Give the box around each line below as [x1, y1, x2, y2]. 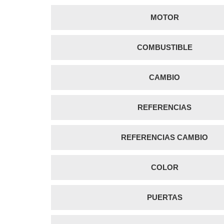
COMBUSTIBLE [136, 42, 192, 51]
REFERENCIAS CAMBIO [121, 132, 208, 141]
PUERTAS [146, 192, 182, 201]
